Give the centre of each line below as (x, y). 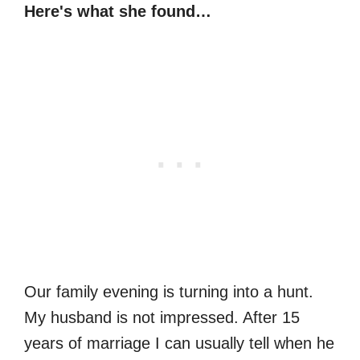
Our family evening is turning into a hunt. (169, 292)
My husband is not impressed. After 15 (162, 317)
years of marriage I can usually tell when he (179, 343)
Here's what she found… (118, 11)
